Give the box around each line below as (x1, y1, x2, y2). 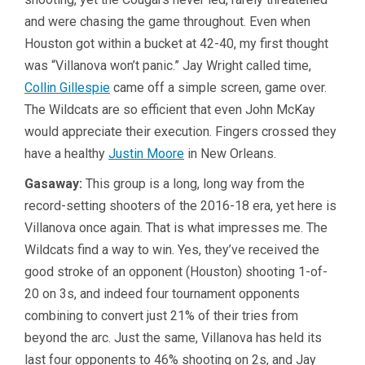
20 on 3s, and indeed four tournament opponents (24, 286, 300, 302)
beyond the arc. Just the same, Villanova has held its (24, 330, 322, 346)
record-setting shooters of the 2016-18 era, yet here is (24, 198, 336, 214)
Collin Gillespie (24, 80, 110, 96)
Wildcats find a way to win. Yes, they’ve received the (24, 242, 319, 258)
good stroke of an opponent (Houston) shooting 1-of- (24, 264, 328, 280)
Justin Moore (108, 146, 184, 162)
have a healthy (24, 146, 108, 162)
